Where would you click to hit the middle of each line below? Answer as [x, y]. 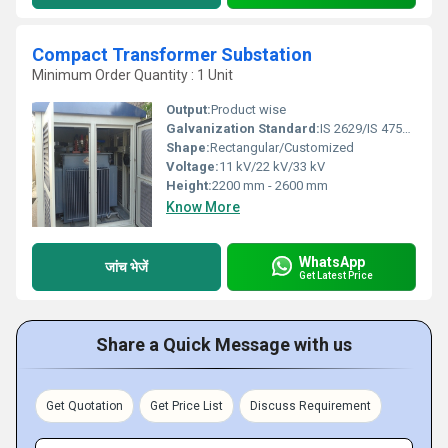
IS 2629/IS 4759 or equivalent [361, 128]
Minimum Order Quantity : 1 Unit [132, 75]
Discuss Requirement [310, 406]
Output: [188, 109]
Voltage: [192, 166]
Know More [203, 207]
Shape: [188, 147]
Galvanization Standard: [243, 128]
